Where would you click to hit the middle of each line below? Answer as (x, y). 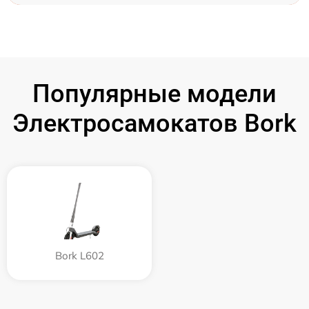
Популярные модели (154, 93)
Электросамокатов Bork (154, 123)
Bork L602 (79, 255)
